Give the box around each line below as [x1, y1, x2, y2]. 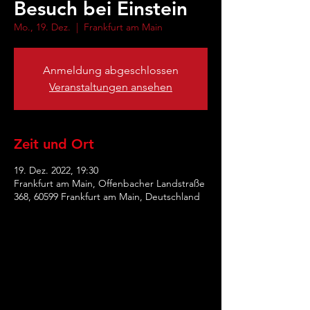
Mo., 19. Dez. [14, 21, 71, 33]
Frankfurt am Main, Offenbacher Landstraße [14, 177, 205, 190]
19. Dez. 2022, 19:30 [14, 164, 98, 176]
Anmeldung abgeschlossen [43, 64, 179, 77]
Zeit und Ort [14, 136, 94, 152]
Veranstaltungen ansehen [49, 80, 172, 93]
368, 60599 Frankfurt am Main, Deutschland [14, 190, 200, 203]
